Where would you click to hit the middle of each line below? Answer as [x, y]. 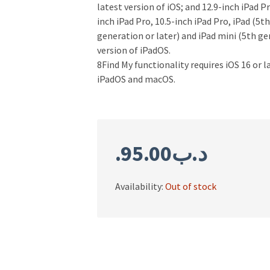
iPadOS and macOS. [136, 79]
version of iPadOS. [133, 50]
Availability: [140, 186]
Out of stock [190, 186]
